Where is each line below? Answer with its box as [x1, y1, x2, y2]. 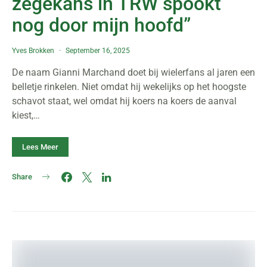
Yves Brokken [12, 46, 54, 55]
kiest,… [12, 110, 40, 121]
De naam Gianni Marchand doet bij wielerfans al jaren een [12, 67, 255, 78]
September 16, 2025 [66, 46, 130, 55]
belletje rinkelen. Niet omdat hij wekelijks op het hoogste [12, 81, 246, 92]
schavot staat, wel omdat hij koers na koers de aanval [12, 95, 237, 107]
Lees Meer [22, 142, 58, 151]
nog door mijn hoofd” [12, 14, 191, 36]
